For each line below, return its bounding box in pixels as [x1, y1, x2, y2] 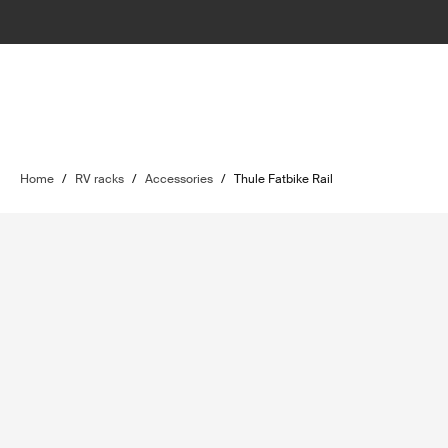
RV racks [75, 171, 124, 187]
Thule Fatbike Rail [234, 171, 333, 187]
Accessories [145, 171, 213, 187]
